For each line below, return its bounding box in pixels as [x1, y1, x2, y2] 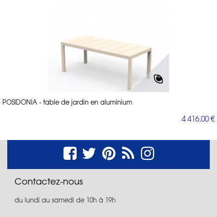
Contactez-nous [15, 174, 83, 187]
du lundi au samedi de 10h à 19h [15, 195, 116, 204]
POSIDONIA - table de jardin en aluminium [2, 97, 132, 107]
